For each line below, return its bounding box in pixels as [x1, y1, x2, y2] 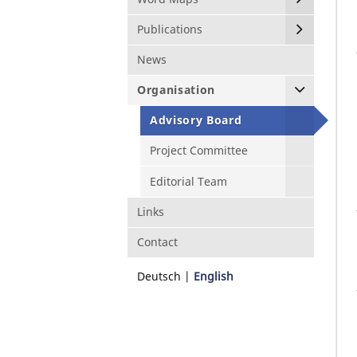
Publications [137, 21, 202, 37]
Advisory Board [150, 112, 242, 128]
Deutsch [137, 269, 181, 284]
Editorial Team [150, 173, 227, 189]
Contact [137, 234, 178, 249]
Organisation [137, 82, 216, 98]
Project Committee [150, 143, 248, 159]
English [194, 269, 233, 284]
